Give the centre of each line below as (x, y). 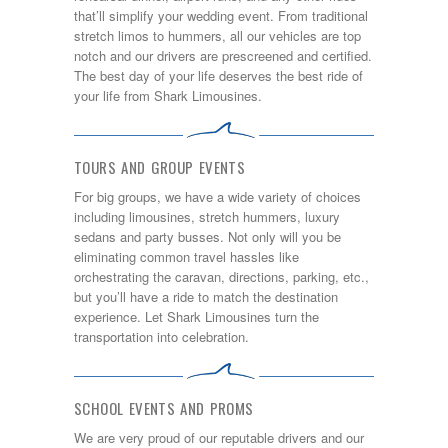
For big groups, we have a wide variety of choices (217, 196)
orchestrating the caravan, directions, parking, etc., (221, 276)
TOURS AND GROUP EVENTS (160, 166)
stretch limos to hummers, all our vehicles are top (217, 36)
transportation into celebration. (161, 336)
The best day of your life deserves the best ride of (218, 76)
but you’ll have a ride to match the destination (206, 296)
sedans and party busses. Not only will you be (207, 236)
